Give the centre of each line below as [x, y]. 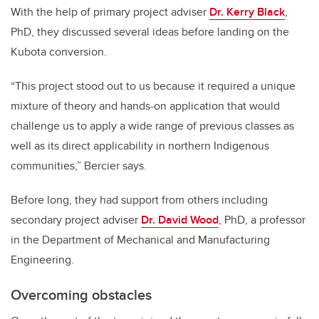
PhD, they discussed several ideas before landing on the [150, 32]
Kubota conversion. [59, 52]
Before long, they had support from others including [139, 200]
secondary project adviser [76, 220]
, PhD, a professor [262, 220]
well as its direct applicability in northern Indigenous [140, 146]
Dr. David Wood [180, 220]
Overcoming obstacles [81, 295]
